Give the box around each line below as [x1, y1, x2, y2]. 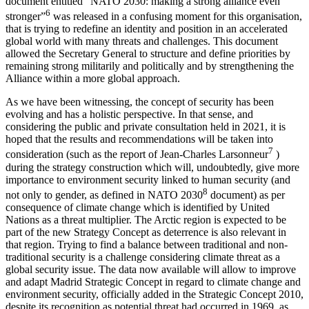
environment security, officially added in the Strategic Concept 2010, [6, 288, 303, 301]
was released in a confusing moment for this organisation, [50, 10, 302, 23]
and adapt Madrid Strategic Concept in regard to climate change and [6, 276, 301, 288]
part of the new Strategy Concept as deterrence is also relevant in [6, 226, 286, 239]
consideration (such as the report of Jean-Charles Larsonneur [6, 148, 268, 161]
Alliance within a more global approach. [6, 72, 180, 85]
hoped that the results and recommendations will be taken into [6, 133, 273, 146]
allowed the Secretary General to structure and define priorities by [6, 48, 290, 60]
